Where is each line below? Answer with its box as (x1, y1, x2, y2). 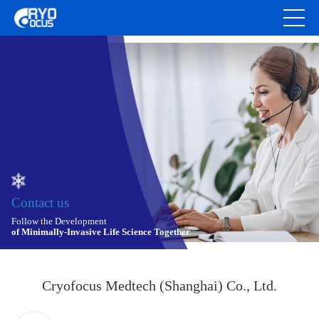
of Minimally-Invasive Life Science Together (11, 227, 190, 237)
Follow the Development (11, 216, 107, 226)
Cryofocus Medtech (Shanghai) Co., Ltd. (42, 278, 277, 293)
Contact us (11, 195, 69, 210)
